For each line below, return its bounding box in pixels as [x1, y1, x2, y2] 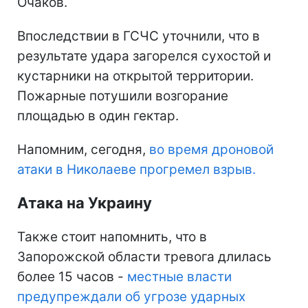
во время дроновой [149, 141, 274, 157]
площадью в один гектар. [17, 107, 179, 124]
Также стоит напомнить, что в [17, 228, 207, 245]
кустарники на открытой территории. [17, 67, 254, 84]
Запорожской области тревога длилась [17, 248, 272, 265]
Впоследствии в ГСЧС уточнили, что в [17, 27, 260, 44]
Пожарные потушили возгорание [17, 87, 228, 104]
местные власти [127, 268, 232, 285]
